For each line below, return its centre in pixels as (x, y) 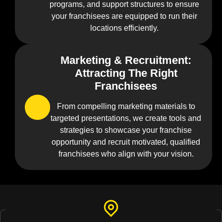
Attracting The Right (126, 73)
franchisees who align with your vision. (126, 154)
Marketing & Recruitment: (126, 60)
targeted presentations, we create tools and (126, 118)
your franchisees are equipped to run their (125, 16)
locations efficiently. (125, 28)
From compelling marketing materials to (126, 107)
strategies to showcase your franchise (126, 130)
